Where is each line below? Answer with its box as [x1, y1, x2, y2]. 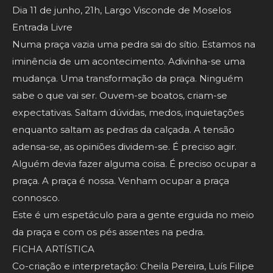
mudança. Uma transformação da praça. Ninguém [12, 73, 243, 85]
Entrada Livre [12, 21, 73, 34]
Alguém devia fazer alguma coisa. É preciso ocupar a [12, 158, 256, 170]
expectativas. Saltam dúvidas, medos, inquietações [12, 107, 244, 119]
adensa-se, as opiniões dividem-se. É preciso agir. [12, 141, 236, 153]
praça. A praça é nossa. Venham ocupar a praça [12, 175, 229, 187]
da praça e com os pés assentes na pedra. [12, 226, 205, 238]
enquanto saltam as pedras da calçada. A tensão [12, 124, 235, 136]
